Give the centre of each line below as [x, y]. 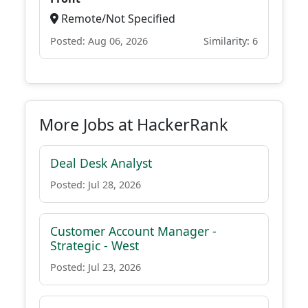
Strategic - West [95, 245]
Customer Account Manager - [133, 231]
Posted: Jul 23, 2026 [96, 267]
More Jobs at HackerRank [134, 124]
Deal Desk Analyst [101, 163]
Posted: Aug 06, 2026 [99, 41]
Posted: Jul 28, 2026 [96, 185]
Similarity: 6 [231, 41]
